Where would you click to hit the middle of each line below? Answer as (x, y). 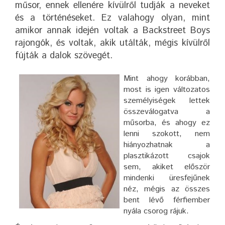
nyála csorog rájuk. (156, 211)
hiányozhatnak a (167, 145)
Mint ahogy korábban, (167, 78)
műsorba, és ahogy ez (167, 123)
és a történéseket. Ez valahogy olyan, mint (113, 18)
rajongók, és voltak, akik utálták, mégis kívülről (113, 43)
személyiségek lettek (167, 100)
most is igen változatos (167, 89)
